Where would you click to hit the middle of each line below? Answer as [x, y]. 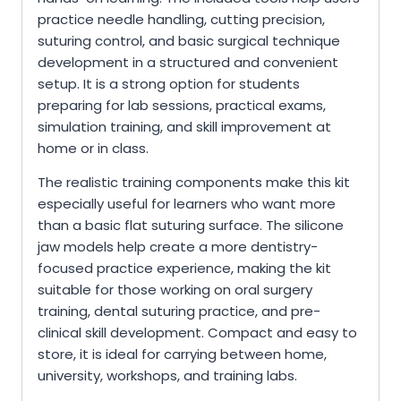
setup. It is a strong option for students [169, 84]
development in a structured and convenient [188, 63]
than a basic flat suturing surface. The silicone [191, 226]
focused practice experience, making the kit [184, 269]
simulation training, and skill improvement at [184, 127]
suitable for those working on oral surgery [175, 290]
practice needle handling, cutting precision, [181, 20]
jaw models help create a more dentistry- [178, 247]
